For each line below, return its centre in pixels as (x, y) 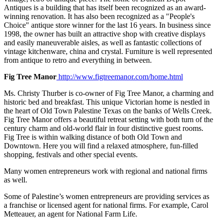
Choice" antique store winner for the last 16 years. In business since (107, 25)
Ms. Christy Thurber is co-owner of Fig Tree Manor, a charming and (109, 93)
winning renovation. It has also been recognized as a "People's (99, 16)
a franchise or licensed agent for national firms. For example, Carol (106, 205)
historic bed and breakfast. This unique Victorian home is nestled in (107, 102)
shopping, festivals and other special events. (71, 154)
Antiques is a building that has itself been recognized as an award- (105, 7)
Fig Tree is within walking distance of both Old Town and (93, 137)
